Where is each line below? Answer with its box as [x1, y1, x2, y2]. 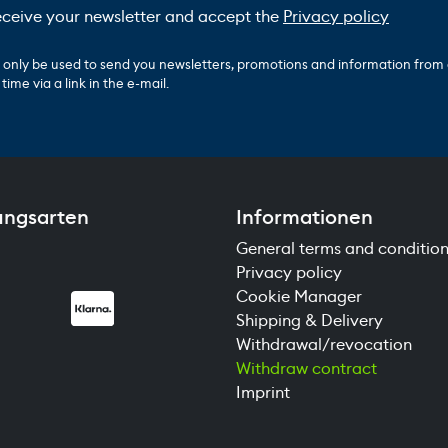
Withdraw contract [236, 357, 377, 379]
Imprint [236, 381, 290, 403]
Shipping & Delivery [236, 309, 383, 331]
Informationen [236, 203, 373, 230]
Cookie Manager [236, 285, 362, 307]
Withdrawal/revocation [236, 333, 412, 355]
